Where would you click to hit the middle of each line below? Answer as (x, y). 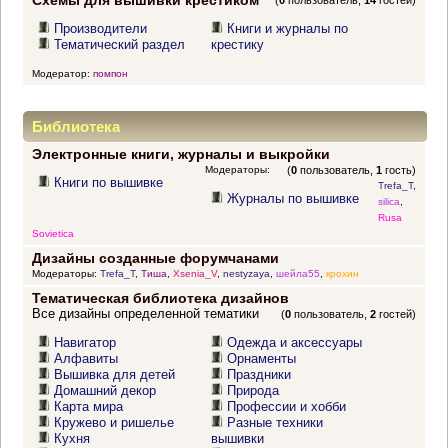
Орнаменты (262, 359)
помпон (110, 73)
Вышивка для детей (115, 375)
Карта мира (89, 407)
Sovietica (52, 234)
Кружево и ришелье (114, 423)
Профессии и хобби (287, 407)
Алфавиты (86, 359)
